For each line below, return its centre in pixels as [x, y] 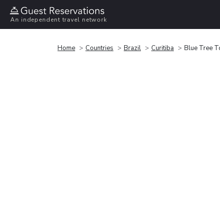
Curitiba [163, 48]
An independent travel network [59, 20]
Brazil [132, 48]
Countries [99, 48]
